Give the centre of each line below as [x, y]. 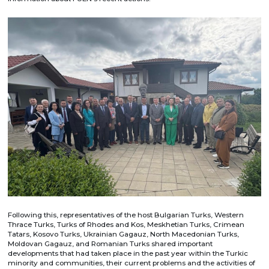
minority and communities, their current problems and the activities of [132, 263]
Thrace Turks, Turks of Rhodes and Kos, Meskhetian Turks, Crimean [126, 224]
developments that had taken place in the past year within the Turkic [128, 253]
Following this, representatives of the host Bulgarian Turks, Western [126, 215]
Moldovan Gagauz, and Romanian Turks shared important [110, 243]
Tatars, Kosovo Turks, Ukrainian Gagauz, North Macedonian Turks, [124, 234]
